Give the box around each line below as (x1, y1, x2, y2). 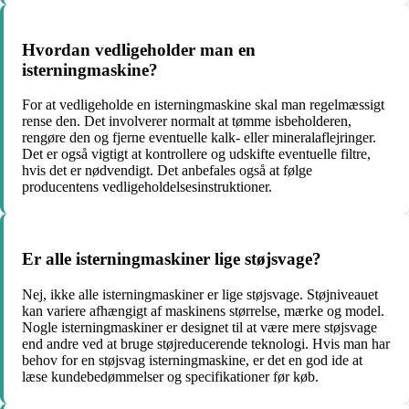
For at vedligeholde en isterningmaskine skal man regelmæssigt (22, 97, 384, 113)
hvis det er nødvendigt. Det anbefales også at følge (22, 163, 312, 179)
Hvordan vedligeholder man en (22, 39, 256, 59)
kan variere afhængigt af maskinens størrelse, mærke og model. (22, 302, 384, 319)
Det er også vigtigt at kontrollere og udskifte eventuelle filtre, (22, 146, 371, 163)
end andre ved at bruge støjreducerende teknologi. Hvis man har (22, 335, 390, 351)
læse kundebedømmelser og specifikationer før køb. (22, 368, 319, 384)
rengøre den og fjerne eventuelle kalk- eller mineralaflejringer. (22, 130, 376, 146)
